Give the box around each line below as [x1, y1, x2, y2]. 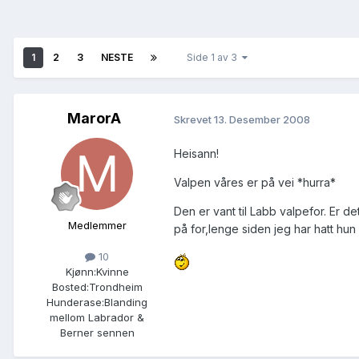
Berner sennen [59, 326, 135, 340]
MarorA [67, 110, 121, 127]
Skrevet [174, 112, 214, 126]
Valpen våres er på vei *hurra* [174, 175, 336, 190]
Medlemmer [67, 219, 127, 232]
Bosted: [51, 280, 89, 294]
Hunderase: [46, 296, 104, 309]
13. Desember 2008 [214, 112, 310, 126]
